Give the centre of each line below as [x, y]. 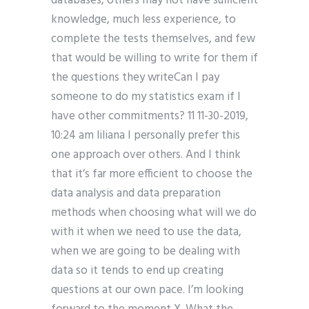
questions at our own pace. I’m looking [147, 290]
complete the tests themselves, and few [153, 39]
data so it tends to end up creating [137, 271]
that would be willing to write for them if [154, 59]
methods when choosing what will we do [154, 213]
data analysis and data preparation [136, 194]
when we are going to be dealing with [146, 252]
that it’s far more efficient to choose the [152, 175]
